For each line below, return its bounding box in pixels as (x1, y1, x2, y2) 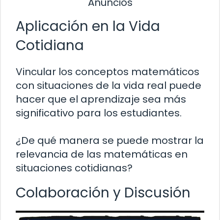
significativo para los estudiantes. (16, 106, 182, 120)
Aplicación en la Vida (16, 17, 160, 36)
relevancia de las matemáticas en (16, 147, 188, 162)
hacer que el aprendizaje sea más (16, 92, 186, 107)
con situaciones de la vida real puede (16, 79, 201, 93)
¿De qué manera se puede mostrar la (16, 134, 204, 148)
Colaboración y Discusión (16, 183, 191, 203)
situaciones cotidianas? (16, 161, 133, 175)
